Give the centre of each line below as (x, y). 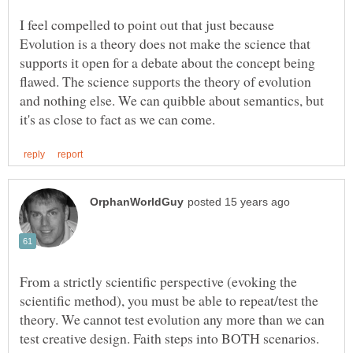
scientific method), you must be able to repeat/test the (169, 301)
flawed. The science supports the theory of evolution (165, 82)
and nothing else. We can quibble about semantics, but (172, 100)
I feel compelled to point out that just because (147, 25)
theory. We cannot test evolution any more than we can (172, 320)
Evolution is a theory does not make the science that (165, 44)
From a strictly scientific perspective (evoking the (158, 282)
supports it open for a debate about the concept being (167, 63)
